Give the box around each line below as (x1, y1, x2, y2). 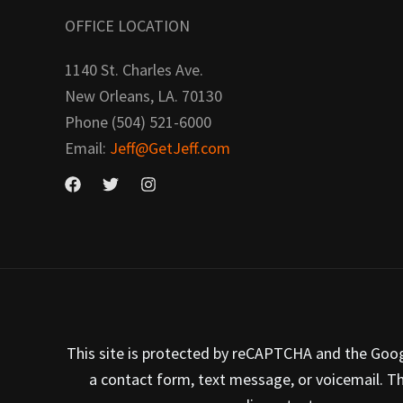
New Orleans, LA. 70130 (65, 85, 222, 106)
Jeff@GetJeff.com (106, 137, 230, 158)
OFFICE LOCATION (65, 14, 190, 36)
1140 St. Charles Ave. (65, 58, 203, 80)
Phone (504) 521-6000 (65, 111, 211, 132)
